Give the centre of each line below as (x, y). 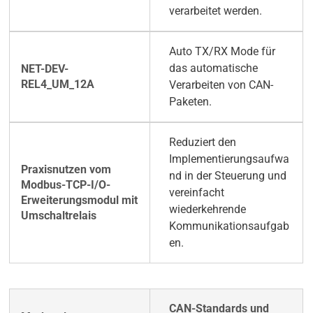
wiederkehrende (207, 210)
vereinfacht (196, 193)
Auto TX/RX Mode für (222, 52)
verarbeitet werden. (215, 11)
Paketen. (190, 102)
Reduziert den (202, 143)
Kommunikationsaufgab (229, 226)
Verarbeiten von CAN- (221, 85)
